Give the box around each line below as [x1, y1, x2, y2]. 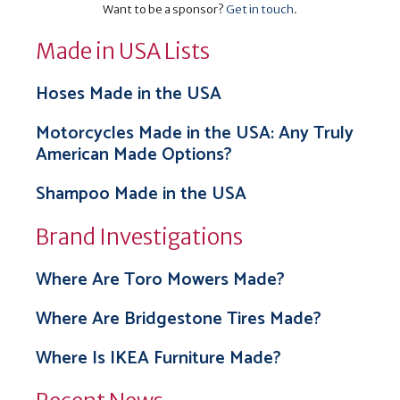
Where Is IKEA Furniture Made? [36, 344, 281, 373]
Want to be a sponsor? [103, 2, 226, 17]
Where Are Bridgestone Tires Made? [36, 304, 321, 334]
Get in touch [226, 2, 294, 17]
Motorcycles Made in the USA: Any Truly [36, 119, 354, 148]
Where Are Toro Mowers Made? [36, 265, 285, 295]
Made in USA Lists [36, 37, 210, 65]
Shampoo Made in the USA [36, 179, 246, 209]
